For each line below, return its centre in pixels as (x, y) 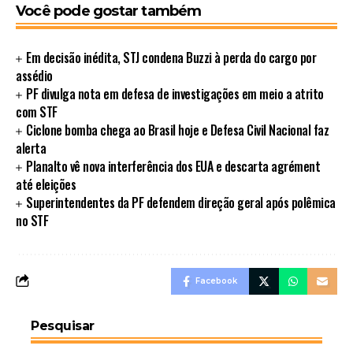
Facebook (216, 281)
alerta (31, 148)
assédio (34, 75)
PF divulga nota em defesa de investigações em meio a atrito (175, 93)
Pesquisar (63, 325)
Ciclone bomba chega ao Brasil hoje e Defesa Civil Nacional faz (178, 130)
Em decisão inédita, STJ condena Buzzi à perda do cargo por (171, 57)
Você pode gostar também (109, 11)
